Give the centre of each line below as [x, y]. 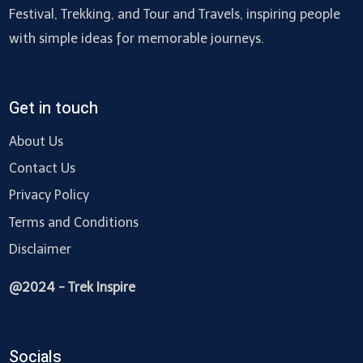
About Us [36, 142]
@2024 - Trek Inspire [72, 288]
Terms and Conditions [73, 222]
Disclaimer [40, 249]
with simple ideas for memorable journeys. [136, 38]
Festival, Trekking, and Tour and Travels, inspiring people [174, 14]
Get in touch [53, 108]
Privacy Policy [49, 195]
